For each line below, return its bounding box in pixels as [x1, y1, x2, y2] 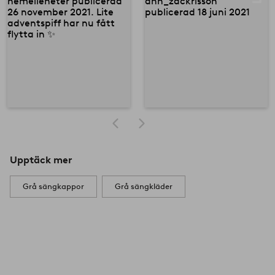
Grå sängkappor [23, 181, 84, 191]
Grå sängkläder [115, 181, 172, 191]
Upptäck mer [10, 153, 72, 166]
